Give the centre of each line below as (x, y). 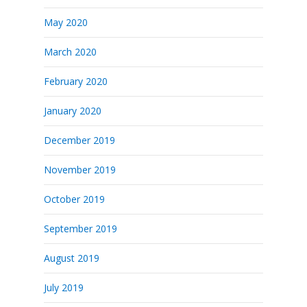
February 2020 (76, 81)
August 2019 (72, 258)
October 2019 (74, 199)
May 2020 (66, 22)
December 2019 (79, 140)
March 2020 (70, 52)
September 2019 (81, 229)
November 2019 (80, 170)
